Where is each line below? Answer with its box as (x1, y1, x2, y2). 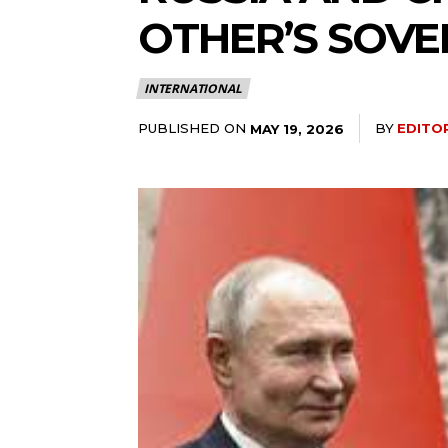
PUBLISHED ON (138, 119, 246, 136)
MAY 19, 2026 (250, 120, 344, 137)
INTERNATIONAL (144, 79, 242, 97)
